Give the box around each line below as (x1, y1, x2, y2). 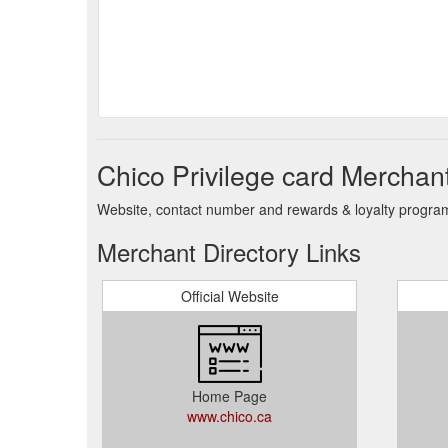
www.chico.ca (187, 406, 272, 426)
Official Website (180, 286, 279, 306)
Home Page (192, 386, 267, 406)
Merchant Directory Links (97, 234, 361, 269)
